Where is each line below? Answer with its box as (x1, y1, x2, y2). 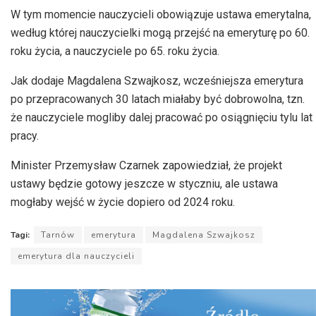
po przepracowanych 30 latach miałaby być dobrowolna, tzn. (11, 92, 305, 107)
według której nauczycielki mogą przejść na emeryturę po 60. (11, 26, 310, 40)
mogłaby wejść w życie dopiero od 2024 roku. (11, 195, 235, 209)
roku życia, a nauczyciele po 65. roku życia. (11, 44, 219, 59)
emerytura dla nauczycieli (18, 250, 135, 262)
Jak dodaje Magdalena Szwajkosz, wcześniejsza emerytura (11, 74, 303, 88)
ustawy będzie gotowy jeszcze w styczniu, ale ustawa (11, 177, 278, 191)
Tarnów (41, 229, 75, 241)
